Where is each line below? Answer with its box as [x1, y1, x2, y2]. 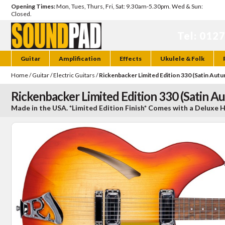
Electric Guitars [53, 71, 95, 79]
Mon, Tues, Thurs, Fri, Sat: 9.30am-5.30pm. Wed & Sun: [55, 3, 203, 10]
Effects [120, 55, 142, 63]
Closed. [11, 10, 32, 18]
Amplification [59, 55, 101, 63]
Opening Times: [11, 3, 55, 10]
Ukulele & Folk [160, 55, 204, 63]
